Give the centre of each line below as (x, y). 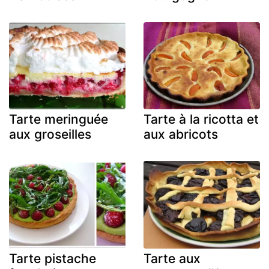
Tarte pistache (53, 258)
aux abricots (181, 134)
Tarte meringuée (59, 119)
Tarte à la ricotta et (201, 119)
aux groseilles (50, 134)
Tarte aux (172, 258)
